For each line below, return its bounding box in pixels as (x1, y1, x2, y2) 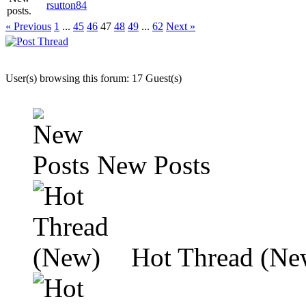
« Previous (5, 20, 51, 32)
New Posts (90, 150, 210, 180)
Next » (166, 20, 195, 32)
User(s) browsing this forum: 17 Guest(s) (5, 72, 182, 84)
